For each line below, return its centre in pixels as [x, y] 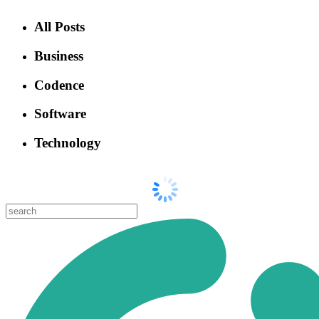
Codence [59, 85]
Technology [68, 143]
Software [60, 114]
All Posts [59, 27]
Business [59, 56]
